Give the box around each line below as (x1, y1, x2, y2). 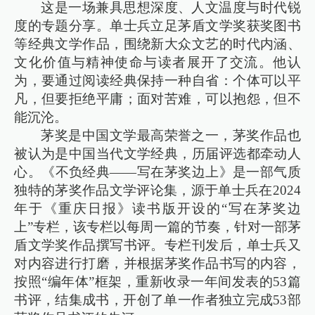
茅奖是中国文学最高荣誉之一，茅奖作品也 (41, 127, 301, 143)
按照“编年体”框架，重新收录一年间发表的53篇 (14, 274, 301, 289)
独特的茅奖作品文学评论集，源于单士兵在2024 (14, 182, 301, 198)
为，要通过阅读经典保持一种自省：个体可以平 (14, 72, 301, 88)
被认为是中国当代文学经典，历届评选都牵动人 (14, 146, 301, 161)
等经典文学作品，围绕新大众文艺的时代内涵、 (14, 36, 301, 51)
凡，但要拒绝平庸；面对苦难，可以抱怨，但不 (14, 91, 301, 106)
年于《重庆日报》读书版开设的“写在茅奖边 (14, 200, 301, 216)
